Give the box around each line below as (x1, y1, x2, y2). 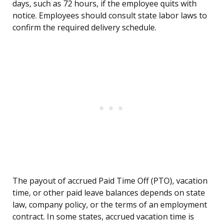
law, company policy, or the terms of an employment (12, 199, 207, 211)
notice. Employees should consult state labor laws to (12, 10, 207, 21)
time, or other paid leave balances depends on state (12, 187, 205, 199)
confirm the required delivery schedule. (12, 22, 156, 33)
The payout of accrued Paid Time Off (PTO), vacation (12, 175, 208, 187)
